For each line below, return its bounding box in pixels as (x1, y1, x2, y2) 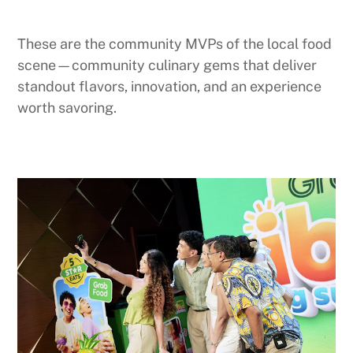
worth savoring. (17, 99, 117, 117)
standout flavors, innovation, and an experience (17, 78, 322, 95)
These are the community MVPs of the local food (17, 35, 333, 53)
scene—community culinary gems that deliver (17, 57, 318, 74)
